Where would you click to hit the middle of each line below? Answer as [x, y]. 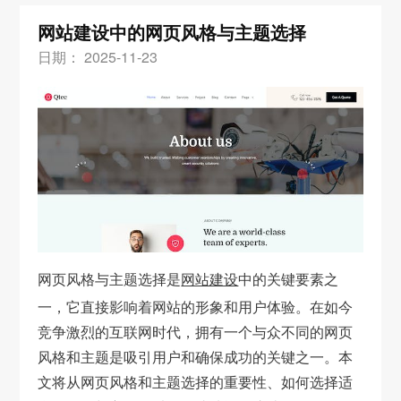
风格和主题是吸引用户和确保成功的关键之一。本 [196, 357]
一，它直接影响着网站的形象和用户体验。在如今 [196, 307]
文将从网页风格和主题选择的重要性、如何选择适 [196, 382]
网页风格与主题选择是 [110, 279]
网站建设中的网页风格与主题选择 [172, 32]
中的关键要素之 [289, 279]
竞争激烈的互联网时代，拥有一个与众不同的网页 [196, 332]
